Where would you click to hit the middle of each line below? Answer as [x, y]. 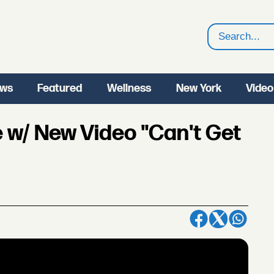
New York [198, 88]
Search [227, 44]
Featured [60, 88]
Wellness [129, 88]
